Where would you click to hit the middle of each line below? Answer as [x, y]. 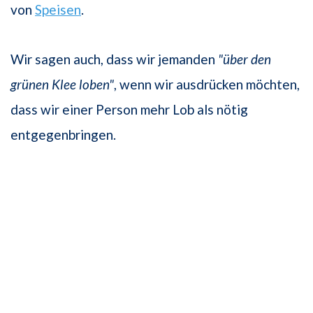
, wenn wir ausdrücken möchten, [207, 85]
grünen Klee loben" [62, 85]
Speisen [58, 10]
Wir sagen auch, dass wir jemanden [114, 59]
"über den [245, 59]
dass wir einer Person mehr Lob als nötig [129, 110]
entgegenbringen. [63, 135]
